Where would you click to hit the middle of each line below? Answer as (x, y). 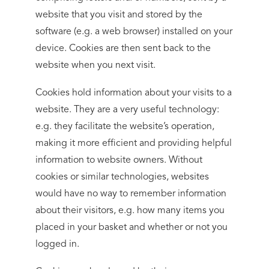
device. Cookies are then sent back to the (123, 49)
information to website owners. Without (119, 160)
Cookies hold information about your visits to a (134, 93)
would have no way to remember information (131, 194)
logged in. (58, 244)
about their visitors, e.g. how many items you (130, 211)
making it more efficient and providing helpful (134, 144)
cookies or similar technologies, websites (122, 177)
